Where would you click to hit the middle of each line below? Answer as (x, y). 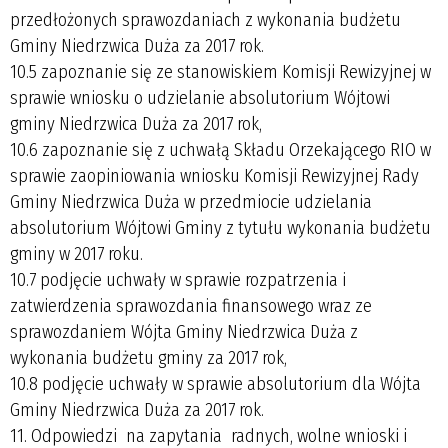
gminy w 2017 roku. (76, 253)
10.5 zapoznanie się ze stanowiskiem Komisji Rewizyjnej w (220, 71)
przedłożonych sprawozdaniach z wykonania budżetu (205, 19)
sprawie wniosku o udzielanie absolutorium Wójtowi (200, 97)
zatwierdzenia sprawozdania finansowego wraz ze (191, 305)
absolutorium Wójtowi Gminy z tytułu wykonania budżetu (220, 227)
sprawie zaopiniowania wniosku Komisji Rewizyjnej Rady (214, 175)
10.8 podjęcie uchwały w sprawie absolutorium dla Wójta (215, 383)
